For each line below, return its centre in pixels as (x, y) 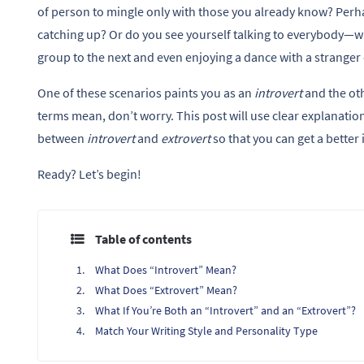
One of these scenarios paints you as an (146, 92)
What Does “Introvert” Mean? (166, 269)
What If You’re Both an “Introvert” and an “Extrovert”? (225, 310)
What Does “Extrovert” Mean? (166, 290)
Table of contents (143, 238)
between (62, 138)
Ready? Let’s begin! (89, 173)
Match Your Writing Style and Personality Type (206, 330)
